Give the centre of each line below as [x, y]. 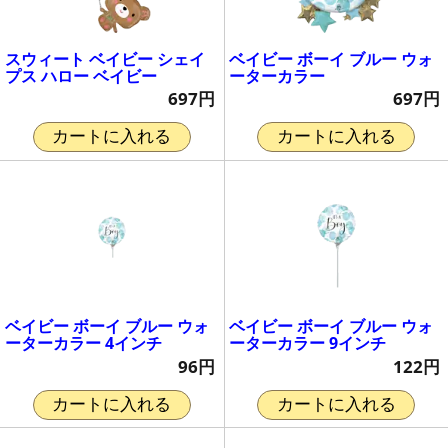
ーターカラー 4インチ [83, 343]
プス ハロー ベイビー [80, 75]
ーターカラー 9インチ [308, 343]
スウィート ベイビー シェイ [104, 58]
